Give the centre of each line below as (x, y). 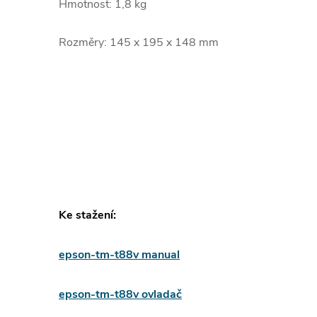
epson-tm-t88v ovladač (120, 294)
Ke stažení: (87, 215)
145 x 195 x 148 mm (163, 42)
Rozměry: (83, 42)
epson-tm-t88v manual (119, 255)
